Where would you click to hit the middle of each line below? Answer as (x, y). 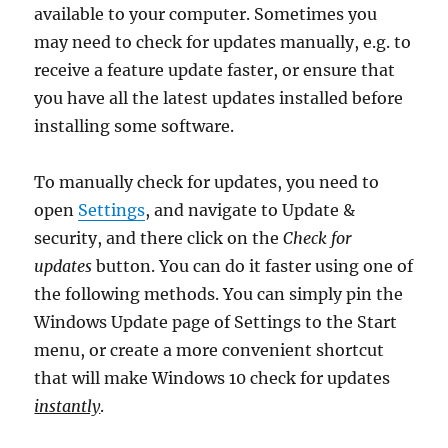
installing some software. (134, 126)
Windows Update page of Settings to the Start (216, 322)
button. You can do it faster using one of (253, 266)
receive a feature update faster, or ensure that (215, 70)
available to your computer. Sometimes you (206, 14)
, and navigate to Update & (250, 210)
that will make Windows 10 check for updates (212, 378)
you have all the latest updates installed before (219, 98)
